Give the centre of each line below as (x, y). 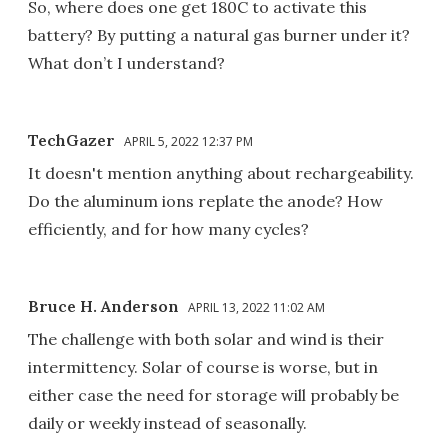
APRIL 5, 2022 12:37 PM (188, 141)
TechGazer (71, 139)
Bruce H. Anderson (103, 305)
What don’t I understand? (126, 62)
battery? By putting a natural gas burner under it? (219, 34)
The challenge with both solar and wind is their (206, 338)
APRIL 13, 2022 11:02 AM (256, 307)
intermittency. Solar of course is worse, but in (203, 366)
